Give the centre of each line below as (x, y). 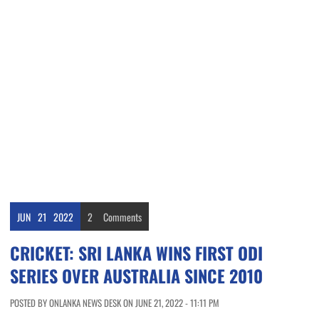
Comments (122, 217)
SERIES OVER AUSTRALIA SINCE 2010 (136, 276)
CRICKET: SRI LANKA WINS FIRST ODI (136, 253)
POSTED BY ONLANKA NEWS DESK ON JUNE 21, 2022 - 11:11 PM (115, 303)
